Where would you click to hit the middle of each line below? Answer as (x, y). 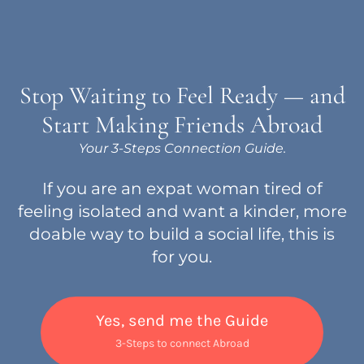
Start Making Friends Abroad (182, 125)
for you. (182, 257)
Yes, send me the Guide (182, 321)
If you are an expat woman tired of (182, 188)
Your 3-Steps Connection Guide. (182, 148)
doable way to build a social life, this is (182, 234)
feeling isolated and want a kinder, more (182, 211)
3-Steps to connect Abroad (182, 343)
